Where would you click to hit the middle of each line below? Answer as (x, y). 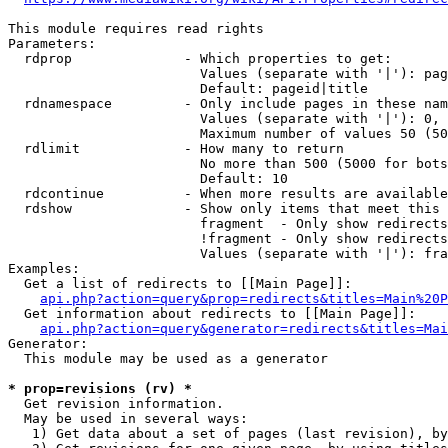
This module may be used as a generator (168, 358)
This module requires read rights (136, 28)
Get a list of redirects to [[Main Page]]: (180, 283)
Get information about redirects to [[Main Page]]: (212, 313)
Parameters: (52, 43)
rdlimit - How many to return (176, 148)
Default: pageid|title (188, 88)
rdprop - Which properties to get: (200, 58)
